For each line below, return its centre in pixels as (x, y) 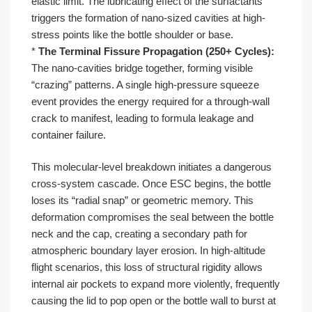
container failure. (69, 134)
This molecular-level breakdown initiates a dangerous (151, 167)
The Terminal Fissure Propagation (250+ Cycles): (156, 51)
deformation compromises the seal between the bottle (153, 217)
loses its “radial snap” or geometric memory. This (142, 200)
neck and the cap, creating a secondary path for (139, 234)
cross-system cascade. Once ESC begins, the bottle (151, 184)
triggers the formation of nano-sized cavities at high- (148, 17)
